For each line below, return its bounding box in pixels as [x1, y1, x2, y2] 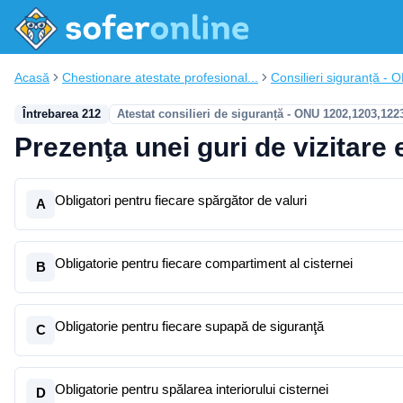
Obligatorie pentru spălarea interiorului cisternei [55, 381, 328, 397]
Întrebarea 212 [22, 107, 101, 121]
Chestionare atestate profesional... [62, 70, 258, 85]
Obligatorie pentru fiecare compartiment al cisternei [55, 255, 353, 271]
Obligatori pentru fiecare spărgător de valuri [55, 193, 307, 208]
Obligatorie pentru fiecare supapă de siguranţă [55, 318, 324, 334]
